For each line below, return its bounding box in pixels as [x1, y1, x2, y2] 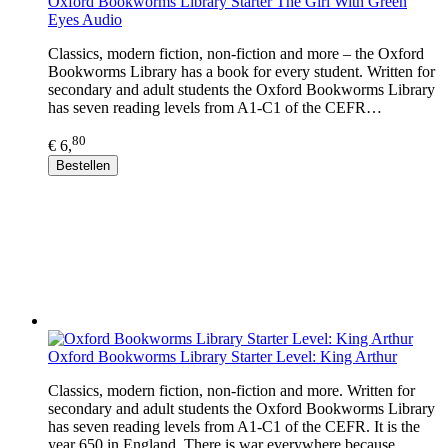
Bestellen [56, 158, 110, 174]
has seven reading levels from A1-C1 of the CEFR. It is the [48, 418, 420, 436]
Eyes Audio [48, 10, 122, 28]
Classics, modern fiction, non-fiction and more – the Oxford [48, 44, 424, 62]
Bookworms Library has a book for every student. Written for [48, 62, 435, 80]
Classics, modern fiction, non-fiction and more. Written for [48, 382, 415, 400]
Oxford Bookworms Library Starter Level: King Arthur [48, 348, 397, 366]
